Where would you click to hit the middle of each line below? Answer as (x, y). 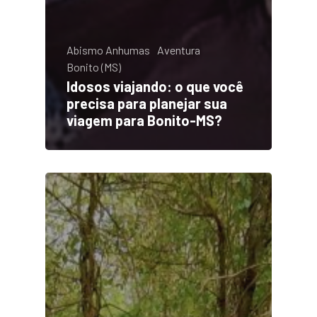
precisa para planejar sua (147, 103)
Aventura (179, 50)
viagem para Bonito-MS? (144, 120)
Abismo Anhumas (108, 50)
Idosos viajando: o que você (155, 86)
